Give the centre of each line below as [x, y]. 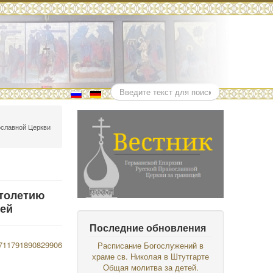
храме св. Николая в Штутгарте [151, 256]
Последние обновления [148, 228]
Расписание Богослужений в [151, 245]
